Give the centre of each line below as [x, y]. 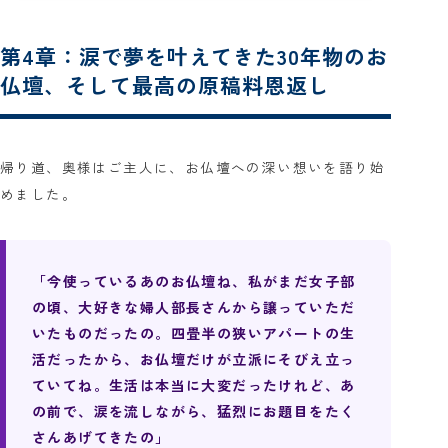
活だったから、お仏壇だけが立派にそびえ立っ [194, 359]
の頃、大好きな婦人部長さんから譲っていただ [194, 307]
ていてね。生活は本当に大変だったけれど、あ [194, 385]
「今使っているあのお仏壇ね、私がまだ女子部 [194, 281]
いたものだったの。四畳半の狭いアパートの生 [194, 333]
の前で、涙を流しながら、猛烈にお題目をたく [194, 411]
